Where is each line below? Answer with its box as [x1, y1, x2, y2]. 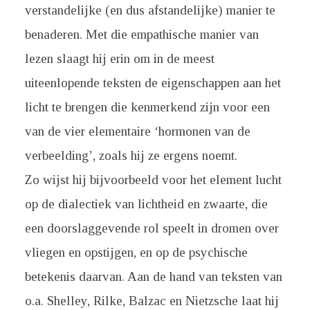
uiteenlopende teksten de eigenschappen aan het [24, 75, 281, 90]
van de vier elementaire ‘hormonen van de [24, 124, 250, 138]
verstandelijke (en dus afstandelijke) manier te [24, 3, 275, 17]
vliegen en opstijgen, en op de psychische [24, 245, 248, 259]
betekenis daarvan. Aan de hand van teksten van [24, 269, 282, 284]
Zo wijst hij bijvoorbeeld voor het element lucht [24, 172, 282, 187]
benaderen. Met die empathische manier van [24, 27, 259, 42]
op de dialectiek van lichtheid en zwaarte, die [24, 197, 268, 211]
